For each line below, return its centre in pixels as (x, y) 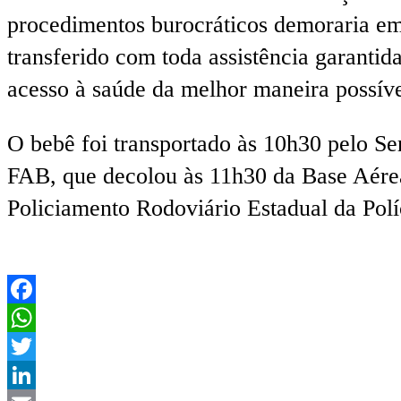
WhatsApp (57, 346)
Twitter (41, 374)
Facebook (53, 317)
